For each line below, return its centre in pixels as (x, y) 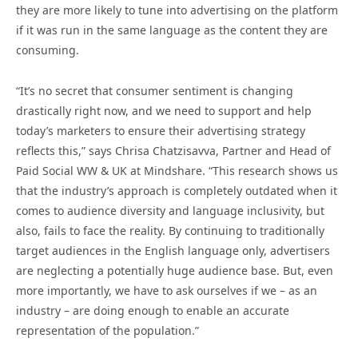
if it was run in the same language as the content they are (172, 30)
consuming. (48, 50)
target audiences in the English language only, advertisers (173, 251)
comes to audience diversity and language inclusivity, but (170, 211)
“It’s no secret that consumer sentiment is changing (155, 91)
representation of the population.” (107, 331)
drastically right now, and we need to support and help (164, 111)
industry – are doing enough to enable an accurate (153, 311)
